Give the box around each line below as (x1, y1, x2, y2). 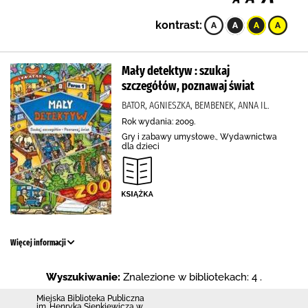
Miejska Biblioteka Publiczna (36, 294, 144, 303)
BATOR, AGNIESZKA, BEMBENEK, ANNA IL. (122, 99, 269, 111)
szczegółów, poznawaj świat (122, 78, 254, 93)
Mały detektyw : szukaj (122, 63, 230, 78)
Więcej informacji (10, 238, 67, 247)
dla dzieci (122, 142, 159, 151)
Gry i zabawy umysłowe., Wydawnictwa (122, 132, 277, 142)
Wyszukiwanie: (46, 271, 120, 283)
